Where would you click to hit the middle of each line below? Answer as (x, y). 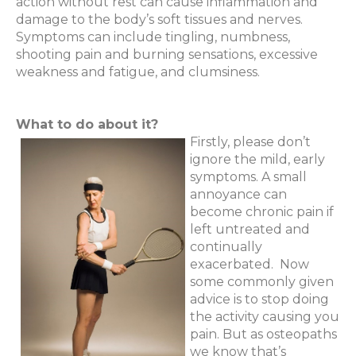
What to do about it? (87, 125)
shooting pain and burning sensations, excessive (167, 55)
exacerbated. (232, 265)
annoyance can (238, 195)
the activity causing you (265, 317)
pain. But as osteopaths (263, 335)
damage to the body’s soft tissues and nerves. (159, 20)
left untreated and (250, 230)
